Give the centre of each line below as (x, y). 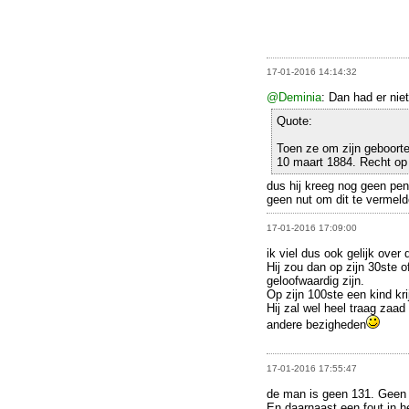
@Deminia (294, 98)
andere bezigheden (316, 324)
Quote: (294, 121)
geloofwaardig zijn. (315, 280)
